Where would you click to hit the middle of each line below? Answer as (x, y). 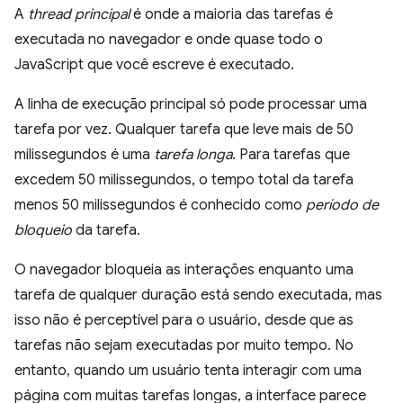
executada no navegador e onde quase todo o (169, 39)
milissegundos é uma (84, 154)
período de (342, 205)
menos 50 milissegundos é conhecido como (160, 205)
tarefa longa (193, 154)
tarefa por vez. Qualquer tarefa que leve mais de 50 (184, 129)
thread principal (79, 14)
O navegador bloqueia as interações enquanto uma (184, 269)
